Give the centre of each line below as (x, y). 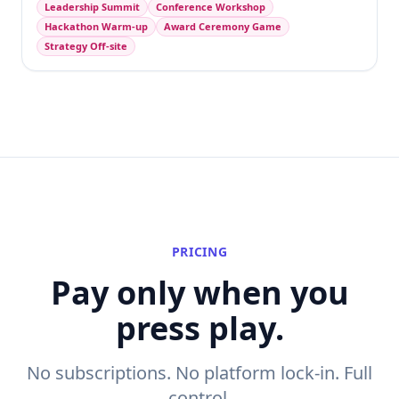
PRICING (199, 252)
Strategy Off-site (86, 46)
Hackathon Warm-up (96, 26)
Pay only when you (199, 293)
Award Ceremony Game (223, 26)
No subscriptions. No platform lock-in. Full (199, 373)
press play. (199, 328)
